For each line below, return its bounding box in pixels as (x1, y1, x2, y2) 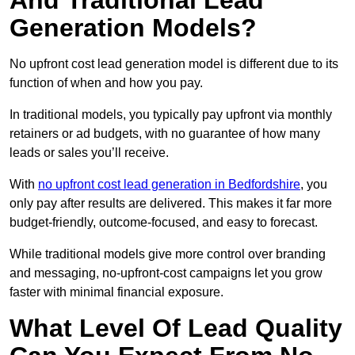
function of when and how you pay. (10, 76, 203, 90)
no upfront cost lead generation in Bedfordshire (38, 177, 300, 192)
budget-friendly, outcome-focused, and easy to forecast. (10, 216, 318, 230)
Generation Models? (10, 13, 257, 43)
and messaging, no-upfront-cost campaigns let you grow (10, 266, 323, 281)
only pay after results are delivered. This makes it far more (10, 197, 332, 211)
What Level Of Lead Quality (10, 314, 342, 343)
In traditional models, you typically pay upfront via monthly (10, 108, 332, 122)
